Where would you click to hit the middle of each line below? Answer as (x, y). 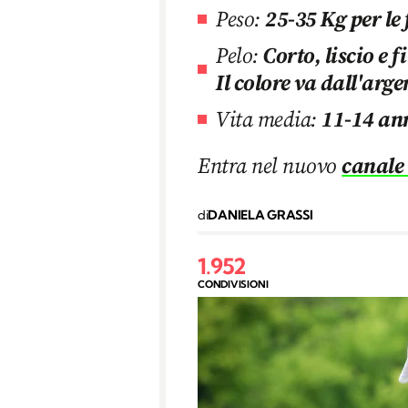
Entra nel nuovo (270, 165)
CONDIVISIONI (233, 284)
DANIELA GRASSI (260, 214)
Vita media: (266, 118)
